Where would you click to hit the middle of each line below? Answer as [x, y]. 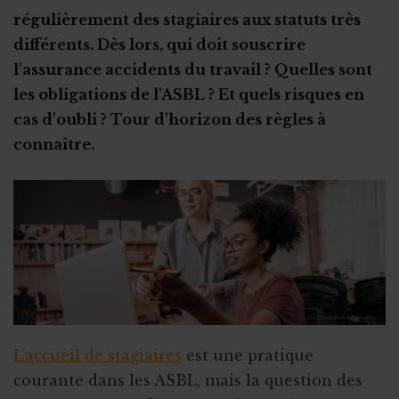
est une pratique [248, 356]
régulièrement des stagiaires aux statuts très [187, 20]
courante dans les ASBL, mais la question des [188, 381]
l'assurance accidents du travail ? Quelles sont [193, 69]
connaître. [54, 144]
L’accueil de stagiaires [98, 356]
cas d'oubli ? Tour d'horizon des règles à [170, 119]
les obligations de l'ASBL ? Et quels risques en [189, 94]
